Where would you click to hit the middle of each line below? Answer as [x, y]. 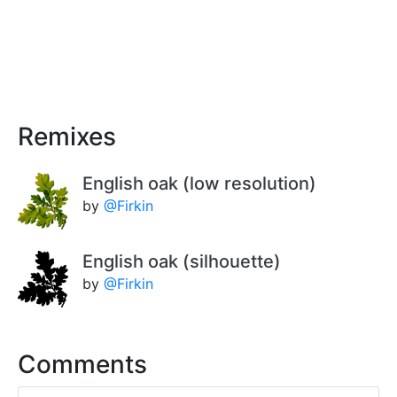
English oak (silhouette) [182, 262]
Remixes [67, 137]
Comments [82, 365]
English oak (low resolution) [200, 184]
